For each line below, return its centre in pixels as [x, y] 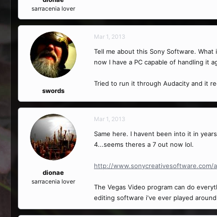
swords [53, 90]
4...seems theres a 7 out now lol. [144, 144]
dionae [53, 172]
